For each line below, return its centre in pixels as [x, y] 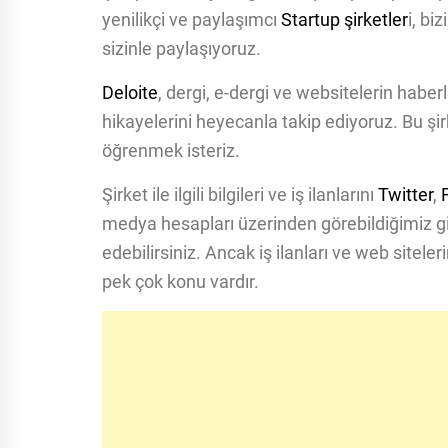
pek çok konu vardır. [180, 281]
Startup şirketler [344, 19]
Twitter [405, 194]
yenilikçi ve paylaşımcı [191, 19]
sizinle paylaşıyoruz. [181, 48]
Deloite [130, 92]
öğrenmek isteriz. [171, 150]
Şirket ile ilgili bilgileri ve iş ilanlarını [240, 194]
